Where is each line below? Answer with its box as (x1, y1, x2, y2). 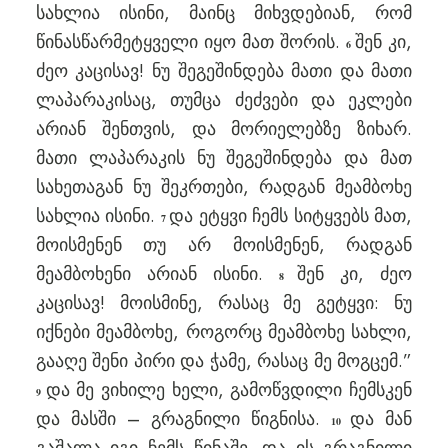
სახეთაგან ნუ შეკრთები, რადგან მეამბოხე (35, 174, 413, 200)
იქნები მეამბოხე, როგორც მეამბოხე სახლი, (35, 319, 413, 345)
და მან (350, 406, 413, 432)
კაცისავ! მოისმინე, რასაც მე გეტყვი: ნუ (35, 290, 413, 316)
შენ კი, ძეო (297, 261, 413, 287)
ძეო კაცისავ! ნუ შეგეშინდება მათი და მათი (35, 58, 413, 84)
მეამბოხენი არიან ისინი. (35, 261, 279, 287)
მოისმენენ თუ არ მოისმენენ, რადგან (35, 232, 413, 258)
